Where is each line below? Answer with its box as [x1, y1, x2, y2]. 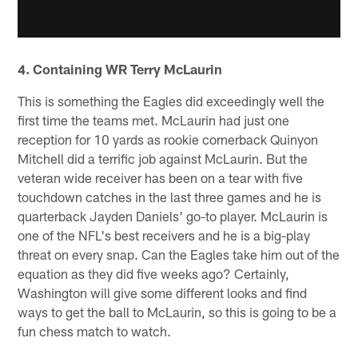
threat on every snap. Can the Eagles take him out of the [18, 245, 340, 262]
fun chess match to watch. [18, 322, 172, 339]
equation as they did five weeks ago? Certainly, [18, 265, 290, 281]
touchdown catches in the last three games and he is [18, 188, 322, 205]
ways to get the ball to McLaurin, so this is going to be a [18, 303, 337, 320]
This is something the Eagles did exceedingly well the [18, 92, 325, 109]
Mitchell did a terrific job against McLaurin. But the [18, 149, 308, 166]
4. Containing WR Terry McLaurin [18, 60, 223, 77]
